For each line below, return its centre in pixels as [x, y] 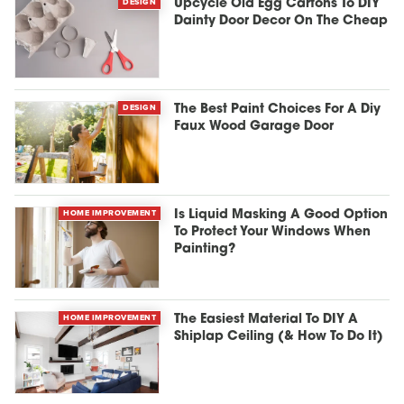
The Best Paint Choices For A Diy [278, 109]
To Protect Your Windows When [273, 232]
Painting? [205, 249]
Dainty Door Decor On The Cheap [281, 22]
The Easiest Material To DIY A [266, 320]
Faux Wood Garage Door [254, 126]
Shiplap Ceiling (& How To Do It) [279, 337]
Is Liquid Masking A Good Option [281, 215]
